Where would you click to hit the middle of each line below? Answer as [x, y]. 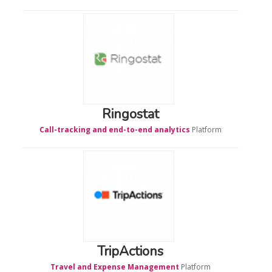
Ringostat [130, 114]
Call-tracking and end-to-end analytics [114, 129]
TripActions [131, 251]
